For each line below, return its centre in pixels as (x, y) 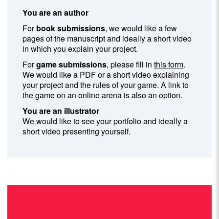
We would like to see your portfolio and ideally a (105, 121)
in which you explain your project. (80, 49)
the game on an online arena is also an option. (103, 95)
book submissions (71, 28)
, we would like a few (141, 28)
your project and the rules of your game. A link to (106, 85)
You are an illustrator (61, 111)
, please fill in (131, 65)
